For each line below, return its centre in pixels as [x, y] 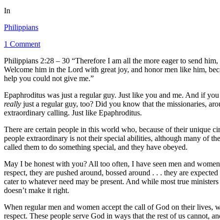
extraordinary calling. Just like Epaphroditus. [73, 112]
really [14, 104]
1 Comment [22, 44]
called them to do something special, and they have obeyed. [96, 147]
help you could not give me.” [49, 78]
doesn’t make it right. [37, 190]
